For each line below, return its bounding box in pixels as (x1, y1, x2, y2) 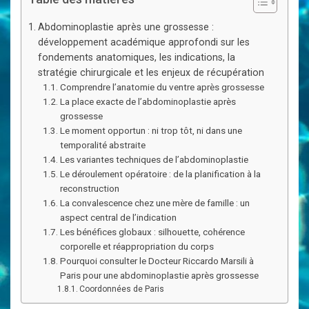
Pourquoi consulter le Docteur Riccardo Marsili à (60, 255, 255, 266)
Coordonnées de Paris (79, 284, 165, 294)
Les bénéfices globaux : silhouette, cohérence (60, 226, 246, 237)
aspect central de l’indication (60, 212, 177, 223)
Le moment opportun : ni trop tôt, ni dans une (60, 125, 243, 136)
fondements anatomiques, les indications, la (37, 52, 235, 63)
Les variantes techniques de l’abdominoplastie (60, 154, 249, 165)
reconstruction (60, 183, 120, 194)
